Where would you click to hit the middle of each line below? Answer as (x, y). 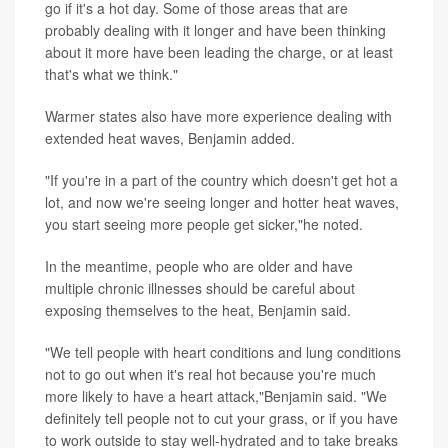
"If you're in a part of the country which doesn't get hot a (221, 180)
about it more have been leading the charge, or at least (219, 52)
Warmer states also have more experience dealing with (218, 116)
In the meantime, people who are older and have (199, 266)
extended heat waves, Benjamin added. (170, 138)
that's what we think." (111, 74)
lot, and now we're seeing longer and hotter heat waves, (222, 202)
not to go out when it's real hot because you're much (210, 374)
